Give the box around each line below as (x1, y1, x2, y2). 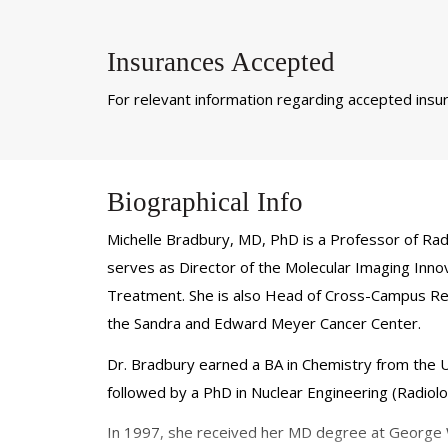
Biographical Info (107, 187, 303, 218)
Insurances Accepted (107, 46, 335, 77)
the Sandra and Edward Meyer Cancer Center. (107, 313, 421, 334)
